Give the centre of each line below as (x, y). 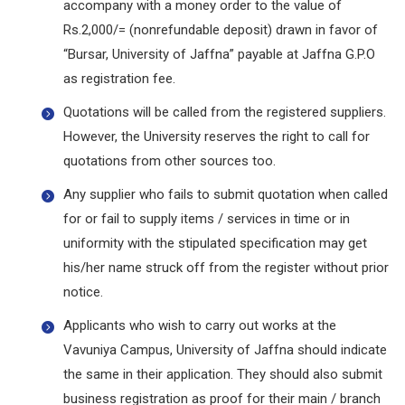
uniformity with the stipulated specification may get (215, 244)
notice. (83, 292)
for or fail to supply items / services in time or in (207, 219)
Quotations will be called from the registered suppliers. (225, 113)
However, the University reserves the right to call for (217, 137)
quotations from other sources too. (170, 161)
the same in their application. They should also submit (223, 375)
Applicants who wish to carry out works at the (200, 326)
